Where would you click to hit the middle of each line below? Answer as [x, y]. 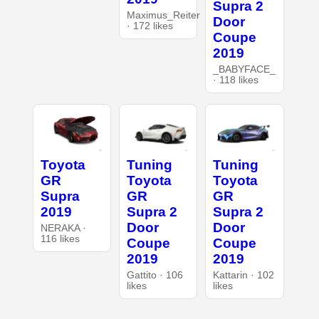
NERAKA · [63, 228]
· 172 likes [150, 26]
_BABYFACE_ [245, 70]
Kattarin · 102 [244, 275]
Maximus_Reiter [163, 15]
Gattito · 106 [155, 275]
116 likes [60, 239]
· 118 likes [236, 80]
